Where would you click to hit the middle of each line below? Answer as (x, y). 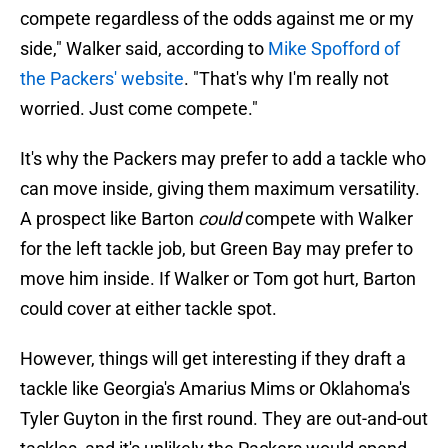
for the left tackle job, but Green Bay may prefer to (216, 249)
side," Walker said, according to (144, 49)
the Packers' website (102, 79)
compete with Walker (327, 219)
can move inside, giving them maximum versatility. (220, 189)
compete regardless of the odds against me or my (217, 19)
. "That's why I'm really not (286, 79)
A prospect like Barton (109, 219)
